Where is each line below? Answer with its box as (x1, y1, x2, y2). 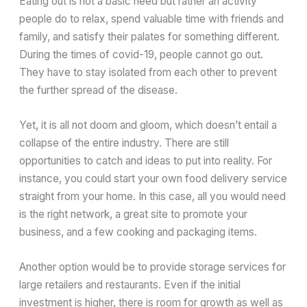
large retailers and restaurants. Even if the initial (19, 278, 241, 291)
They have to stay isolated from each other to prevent (19, 66, 278, 79)
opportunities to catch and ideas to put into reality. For (19, 153, 273, 167)
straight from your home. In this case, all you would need (19, 189, 286, 203)
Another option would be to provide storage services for (19, 260, 286, 273)
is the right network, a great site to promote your (19, 207, 248, 221)
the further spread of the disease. (19, 84, 178, 97)
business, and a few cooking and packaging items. (19, 225, 258, 238)
